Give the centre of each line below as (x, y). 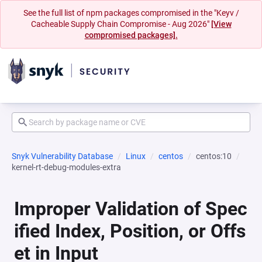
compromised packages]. (131, 35)
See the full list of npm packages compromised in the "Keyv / (131, 13)
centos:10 (214, 156)
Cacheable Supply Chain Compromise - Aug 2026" (121, 24)
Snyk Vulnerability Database (62, 156)
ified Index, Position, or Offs (130, 231)
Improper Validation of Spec (131, 209)
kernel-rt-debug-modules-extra (66, 167)
